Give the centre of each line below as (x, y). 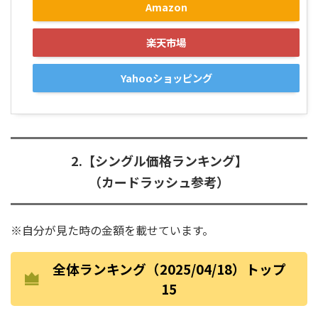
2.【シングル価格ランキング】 (159, 161)
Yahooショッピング (166, 78)
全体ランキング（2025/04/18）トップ (169, 269)
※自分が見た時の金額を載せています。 (112, 230)
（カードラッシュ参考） (159, 182)
